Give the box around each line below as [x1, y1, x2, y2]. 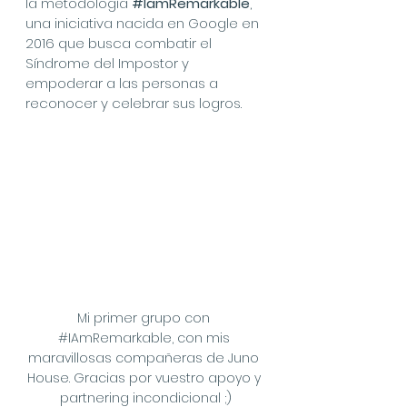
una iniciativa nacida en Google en [25, 14, 263, 33]
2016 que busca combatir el [25, 34, 215, 53]
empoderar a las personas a [25, 74, 222, 93]
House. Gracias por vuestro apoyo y [26, 368, 264, 387]
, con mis [171, 328, 233, 347]
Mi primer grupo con [77, 308, 213, 327]
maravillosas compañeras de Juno [28, 348, 263, 367]
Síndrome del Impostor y [25, 54, 193, 73]
